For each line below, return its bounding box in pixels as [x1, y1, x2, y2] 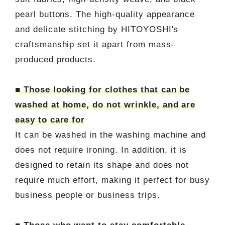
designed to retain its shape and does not [15, 160, 189, 170]
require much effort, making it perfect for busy [15, 175, 210, 185]
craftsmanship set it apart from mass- [15, 39, 175, 49]
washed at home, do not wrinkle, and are [15, 99, 196, 109]
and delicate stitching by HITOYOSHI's [15, 24, 179, 34]
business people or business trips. [15, 190, 160, 200]
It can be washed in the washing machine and [15, 130, 206, 140]
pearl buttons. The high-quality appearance [15, 9, 195, 19]
